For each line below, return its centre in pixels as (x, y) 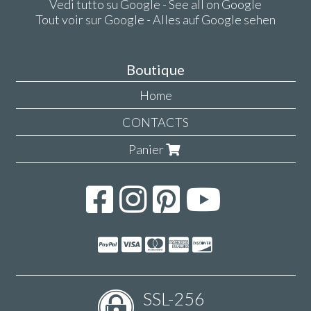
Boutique (155, 69)
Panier (147, 149)
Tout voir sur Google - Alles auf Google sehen (155, 20)
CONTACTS (155, 122)
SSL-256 (174, 298)
